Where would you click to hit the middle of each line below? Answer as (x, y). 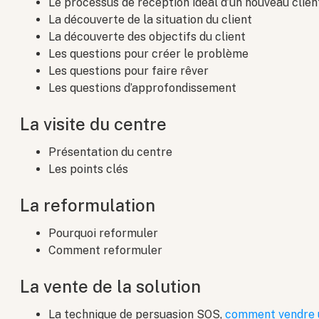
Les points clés (89, 169)
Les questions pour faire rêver (129, 71)
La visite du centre (94, 124)
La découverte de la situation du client (151, 20)
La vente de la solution (111, 287)
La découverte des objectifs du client (147, 37)
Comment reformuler (106, 251)
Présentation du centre (111, 152)
